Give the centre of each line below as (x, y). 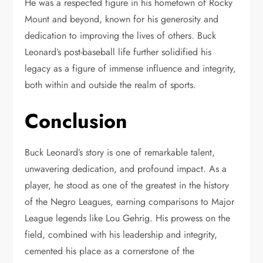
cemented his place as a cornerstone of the (110, 251)
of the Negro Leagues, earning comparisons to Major (130, 202)
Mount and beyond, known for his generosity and (122, 19)
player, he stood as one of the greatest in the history (127, 185)
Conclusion (76, 121)
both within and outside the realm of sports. (111, 85)
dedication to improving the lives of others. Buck (121, 36)
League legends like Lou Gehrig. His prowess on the (128, 218)
